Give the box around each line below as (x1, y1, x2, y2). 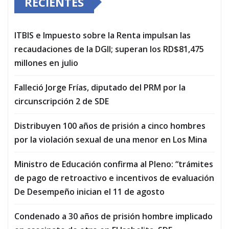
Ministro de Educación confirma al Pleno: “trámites (14, 158, 213, 170)
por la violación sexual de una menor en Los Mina (14, 133, 207, 145)
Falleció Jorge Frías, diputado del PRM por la (14, 81, 186, 93)
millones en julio (14, 57, 78, 68)
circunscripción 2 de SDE (14, 95, 109, 107)
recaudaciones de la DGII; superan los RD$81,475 (14, 43, 204, 55)
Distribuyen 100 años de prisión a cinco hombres (14, 120, 205, 131)
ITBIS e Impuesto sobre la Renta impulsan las (14, 29, 191, 41)
